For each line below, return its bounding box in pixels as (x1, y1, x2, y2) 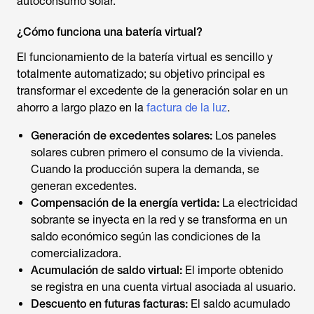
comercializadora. (31, 247, 121, 260)
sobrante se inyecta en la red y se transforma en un (31, 213, 287, 226)
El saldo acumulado (188, 297, 290, 310)
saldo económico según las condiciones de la (31, 230, 261, 243)
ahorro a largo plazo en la (17, 101, 146, 114)
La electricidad (222, 196, 297, 210)
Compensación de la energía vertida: (31, 196, 222, 210)
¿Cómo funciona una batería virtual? (17, 25, 203, 39)
